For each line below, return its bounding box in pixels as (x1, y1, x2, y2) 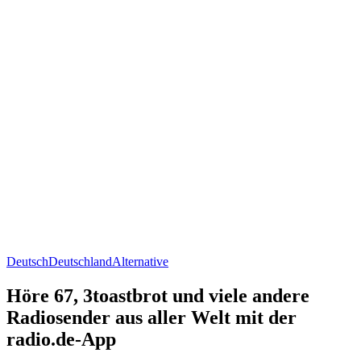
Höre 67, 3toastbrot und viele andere (6, 284, 309, 306)
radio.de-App (6, 328, 116, 350)
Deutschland (48, 254, 112, 268)
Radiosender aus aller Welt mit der (6, 306, 297, 328)
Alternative (112, 254, 168, 268)
